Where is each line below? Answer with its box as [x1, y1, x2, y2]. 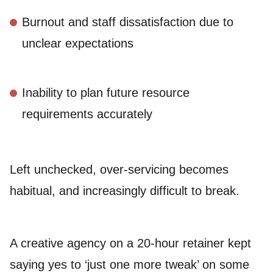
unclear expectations [22, 36, 133, 50]
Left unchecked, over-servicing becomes [10, 163, 229, 177]
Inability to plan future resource [22, 85, 190, 99]
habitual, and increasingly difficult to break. [10, 184, 239, 198]
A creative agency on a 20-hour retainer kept [10, 236, 251, 250]
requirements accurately [22, 107, 152, 121]
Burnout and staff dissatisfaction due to [22, 15, 233, 29]
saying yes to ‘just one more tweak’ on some [10, 258, 249, 272]
